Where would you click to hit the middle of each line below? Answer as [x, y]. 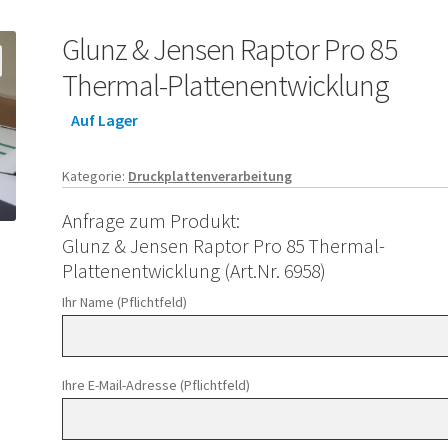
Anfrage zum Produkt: [151, 220]
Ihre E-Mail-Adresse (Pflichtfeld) [156, 385]
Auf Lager [104, 120]
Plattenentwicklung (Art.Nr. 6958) [194, 270]
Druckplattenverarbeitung [210, 175]
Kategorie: [95, 175]
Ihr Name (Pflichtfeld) [125, 302]
